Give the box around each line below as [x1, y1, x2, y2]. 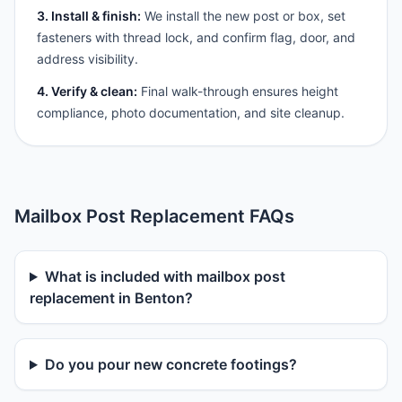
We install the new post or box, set [141, 8, 345, 23]
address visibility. [37, 51, 138, 66]
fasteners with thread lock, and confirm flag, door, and [37, 30, 355, 45]
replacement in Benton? [30, 289, 193, 307]
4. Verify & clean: [37, 83, 137, 99]
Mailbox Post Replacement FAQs [14, 205, 294, 227]
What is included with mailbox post [44, 267, 285, 285]
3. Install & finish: [37, 8, 141, 23]
